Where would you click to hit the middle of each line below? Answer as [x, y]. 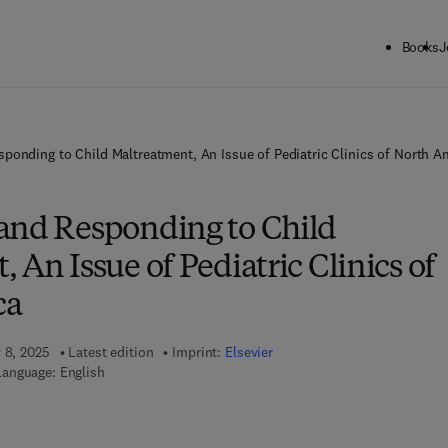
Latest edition [111, 352]
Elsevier [249, 352]
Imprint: [199, 352]
